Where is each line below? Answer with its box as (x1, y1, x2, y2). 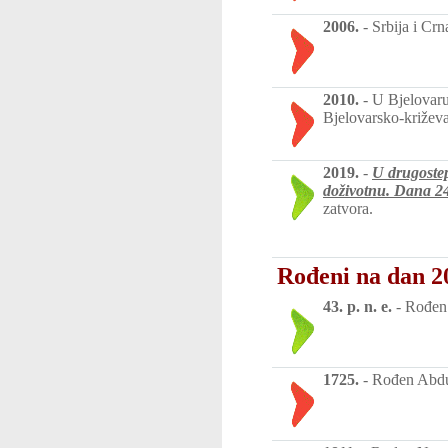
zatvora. (323, 200, 373, 217)
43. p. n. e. (323, 297, 392, 315)
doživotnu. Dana (323, 182, 435, 199)
